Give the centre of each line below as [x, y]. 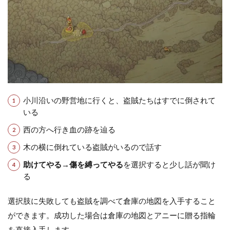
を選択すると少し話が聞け [169, 164]
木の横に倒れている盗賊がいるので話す [92, 147]
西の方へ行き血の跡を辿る [69, 129]
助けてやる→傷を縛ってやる [73, 164]
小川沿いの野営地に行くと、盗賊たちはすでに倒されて [119, 100]
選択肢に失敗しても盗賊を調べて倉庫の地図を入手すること [112, 200]
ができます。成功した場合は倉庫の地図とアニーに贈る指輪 [112, 215]
